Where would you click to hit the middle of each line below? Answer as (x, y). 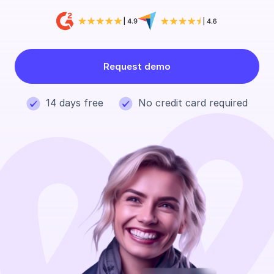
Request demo (137, 66)
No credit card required (193, 102)
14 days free (75, 102)
